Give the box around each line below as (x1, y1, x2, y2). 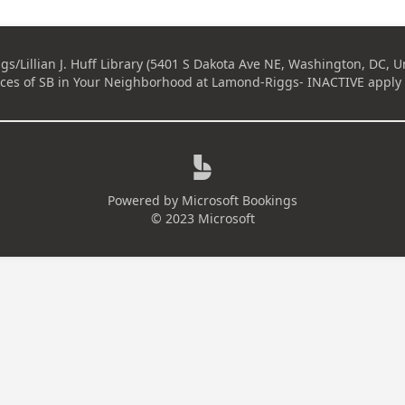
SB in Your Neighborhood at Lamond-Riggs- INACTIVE (38, 73, 364, 90)
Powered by (108, 192, 178, 209)
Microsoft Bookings (182, 192, 297, 209)
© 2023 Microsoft (150, 210, 255, 227)
